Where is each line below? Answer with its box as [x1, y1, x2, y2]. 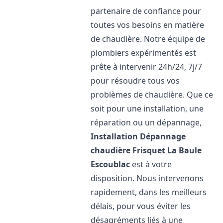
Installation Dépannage [91, 131, 186, 142]
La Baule [167, 145, 202, 156]
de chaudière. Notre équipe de [91, 33, 206, 44]
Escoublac [91, 159, 130, 170]
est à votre [130, 159, 172, 170]
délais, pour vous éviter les [91, 201, 191, 212]
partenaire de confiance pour [91, 5, 202, 16]
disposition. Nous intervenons [91, 173, 204, 184]
